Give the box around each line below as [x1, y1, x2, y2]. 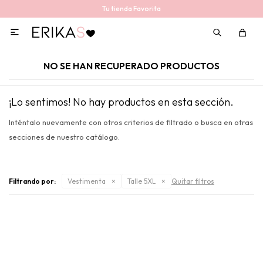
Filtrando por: [9, 177, 56, 186]
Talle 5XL [127, 177, 156, 186]
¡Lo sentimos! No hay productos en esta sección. [9, 95, 234, 109]
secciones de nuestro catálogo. [9, 132, 120, 141]
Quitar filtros [171, 177, 214, 186]
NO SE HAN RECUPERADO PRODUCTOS [43, 60, 220, 72]
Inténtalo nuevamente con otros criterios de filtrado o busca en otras [9, 117, 253, 127]
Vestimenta [68, 177, 106, 186]
